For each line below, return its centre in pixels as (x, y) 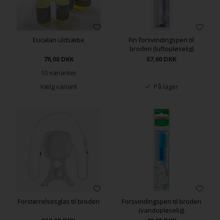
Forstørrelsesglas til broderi (58, 201)
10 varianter (58, 73)
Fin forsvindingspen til (162, 40)
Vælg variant (59, 87)
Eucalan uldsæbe (58, 40)
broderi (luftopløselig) (161, 49)
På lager (166, 87)
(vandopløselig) (162, 210)
